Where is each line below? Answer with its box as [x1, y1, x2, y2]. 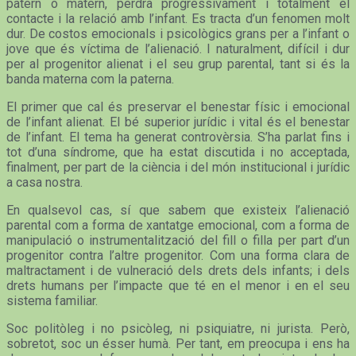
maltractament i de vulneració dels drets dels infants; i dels [6, 262, 350, 278]
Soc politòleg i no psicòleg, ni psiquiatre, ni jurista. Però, [6, 320, 350, 336]
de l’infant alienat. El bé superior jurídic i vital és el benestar [6, 114, 350, 130]
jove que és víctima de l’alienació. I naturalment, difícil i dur [6, 41, 350, 56]
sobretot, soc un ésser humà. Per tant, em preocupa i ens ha [6, 335, 350, 351]
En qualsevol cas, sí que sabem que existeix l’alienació [6, 202, 350, 218]
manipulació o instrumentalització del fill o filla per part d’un [6, 232, 350, 248]
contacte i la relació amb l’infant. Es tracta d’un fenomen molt [6, 10, 350, 26]
